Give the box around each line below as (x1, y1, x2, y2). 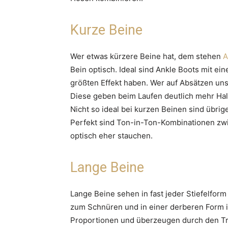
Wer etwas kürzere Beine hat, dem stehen (70, 51, 223, 61)
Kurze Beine (70, 21, 142, 38)
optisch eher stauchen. (70, 130, 153, 140)
